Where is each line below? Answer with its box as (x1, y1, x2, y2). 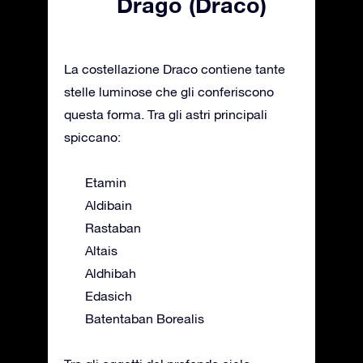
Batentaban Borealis (85, 311, 204, 327)
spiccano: (64, 130, 121, 145)
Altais (85, 243, 117, 258)
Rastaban (85, 220, 141, 236)
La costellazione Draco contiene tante (64, 62, 285, 77)
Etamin (85, 175, 126, 190)
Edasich (85, 288, 132, 304)
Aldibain (85, 198, 132, 213)
